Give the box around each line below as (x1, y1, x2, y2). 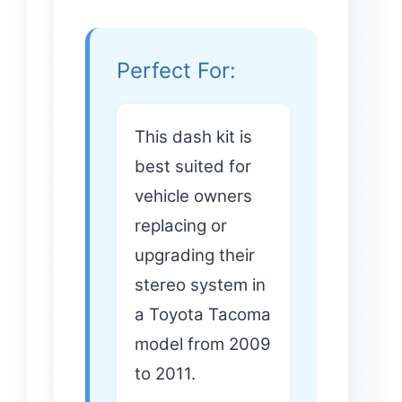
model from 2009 (135, 333, 271, 354)
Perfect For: (117, 57, 236, 83)
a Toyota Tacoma (135, 303, 271, 325)
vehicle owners (135, 185, 252, 206)
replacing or (135, 214, 227, 236)
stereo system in (135, 274, 266, 295)
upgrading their (135, 244, 255, 266)
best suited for (135, 155, 251, 177)
